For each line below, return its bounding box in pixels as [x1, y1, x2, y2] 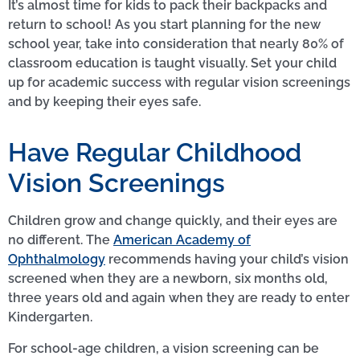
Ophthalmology [8, 252, 105, 268]
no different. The [8, 232, 113, 248]
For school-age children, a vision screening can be [8, 340, 319, 356]
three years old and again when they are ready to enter [8, 290, 350, 306]
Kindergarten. [8, 309, 92, 325]
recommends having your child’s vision [105, 252, 349, 268]
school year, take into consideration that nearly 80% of [8, 36, 344, 52]
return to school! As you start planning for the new [8, 17, 321, 33]
